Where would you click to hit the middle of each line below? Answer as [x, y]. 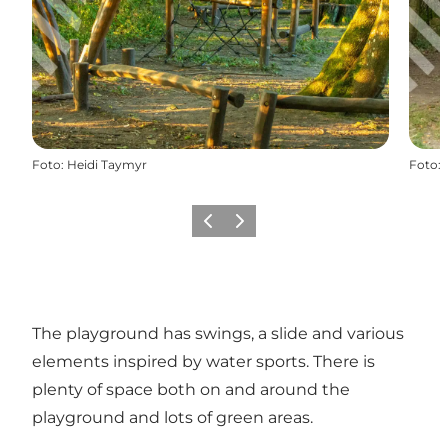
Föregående [231, 227]
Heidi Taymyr [107, 164]
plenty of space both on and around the [191, 389]
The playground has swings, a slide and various [218, 333]
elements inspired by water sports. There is [203, 361]
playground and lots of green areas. [172, 417]
